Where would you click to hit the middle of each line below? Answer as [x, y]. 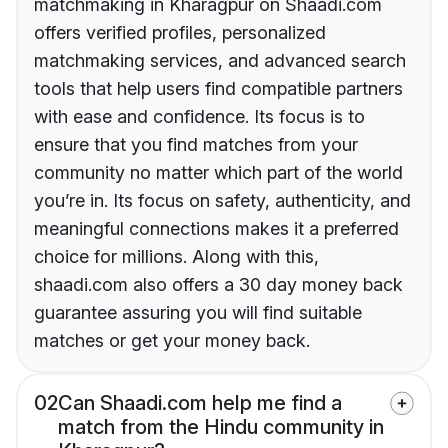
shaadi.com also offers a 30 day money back [218, 285]
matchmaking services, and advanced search [220, 61]
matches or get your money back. [172, 341]
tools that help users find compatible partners [218, 89]
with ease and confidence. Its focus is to [199, 117]
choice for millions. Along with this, [176, 257]
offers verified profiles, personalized [180, 33]
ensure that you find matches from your [196, 145]
